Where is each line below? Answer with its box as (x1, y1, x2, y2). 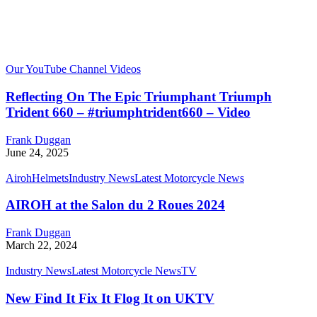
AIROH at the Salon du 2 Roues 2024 (6, 197, 225, 213)
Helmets (32, 171, 69, 184)
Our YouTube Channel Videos (6, 63, 141, 76)
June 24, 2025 (6, 146, 69, 158)
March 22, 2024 (6, 239, 77, 252)
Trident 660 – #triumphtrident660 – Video (6, 104, 250, 120)
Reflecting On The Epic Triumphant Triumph (6, 88, 272, 104)
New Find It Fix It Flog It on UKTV (6, 290, 214, 306)
